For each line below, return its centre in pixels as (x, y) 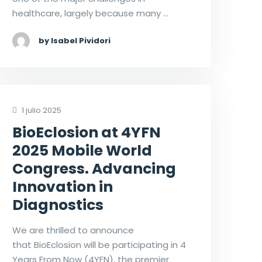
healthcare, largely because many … (90, 13)
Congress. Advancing (94, 169)
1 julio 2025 (40, 111)
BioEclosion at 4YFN (86, 133)
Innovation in (62, 187)
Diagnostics (58, 205)
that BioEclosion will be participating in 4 (99, 245)
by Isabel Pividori (74, 41)
